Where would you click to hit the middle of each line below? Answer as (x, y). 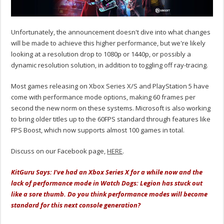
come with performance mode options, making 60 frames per (103, 97)
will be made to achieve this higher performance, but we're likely (108, 43)
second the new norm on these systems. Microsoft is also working (111, 108)
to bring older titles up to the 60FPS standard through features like (111, 119)
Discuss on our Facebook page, (59, 151)
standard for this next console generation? (77, 205)
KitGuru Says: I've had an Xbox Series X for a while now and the (107, 172)
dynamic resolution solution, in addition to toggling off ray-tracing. (110, 65)
